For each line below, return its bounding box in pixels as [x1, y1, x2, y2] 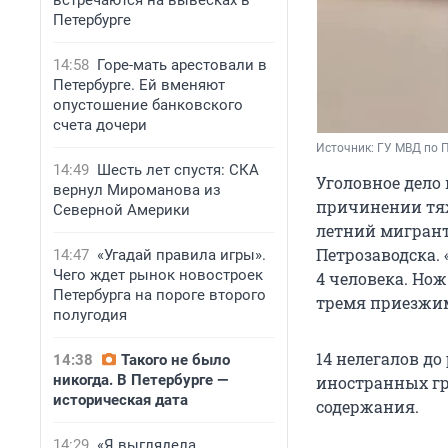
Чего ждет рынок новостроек [53, 266, 263, 284]
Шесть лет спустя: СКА [97, 161, 259, 179]
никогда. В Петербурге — [53, 371, 228, 389]
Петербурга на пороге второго [53, 286, 266, 304]
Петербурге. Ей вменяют [53, 76, 225, 94]
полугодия [53, 306, 127, 324]
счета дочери [53, 116, 147, 134]
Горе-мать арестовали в [97, 56, 267, 74]
